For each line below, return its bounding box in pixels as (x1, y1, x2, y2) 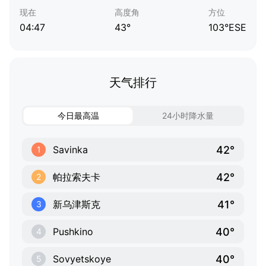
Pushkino (53, 226, 93, 238)
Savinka (53, 144, 88, 156)
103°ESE (208, 21, 246, 34)
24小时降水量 (162, 110, 214, 121)
